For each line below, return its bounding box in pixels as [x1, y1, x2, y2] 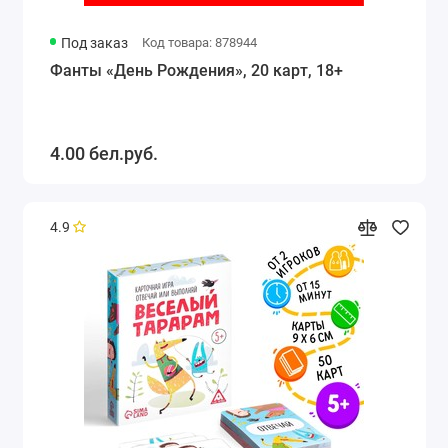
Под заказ [61, 34, 129, 51]
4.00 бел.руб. [49, 142, 158, 164]
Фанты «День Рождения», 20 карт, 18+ [49, 60, 343, 80]
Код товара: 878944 [141, 34, 257, 50]
